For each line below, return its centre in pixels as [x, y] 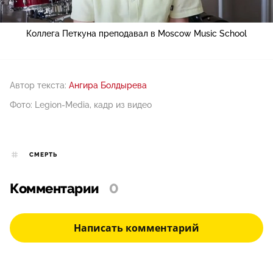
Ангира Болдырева [108, 86]
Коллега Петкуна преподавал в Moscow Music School [136, 34]
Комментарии [55, 189]
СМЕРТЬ [43, 155]
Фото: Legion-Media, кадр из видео [81, 105]
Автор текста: [38, 86]
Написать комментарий [136, 228]
